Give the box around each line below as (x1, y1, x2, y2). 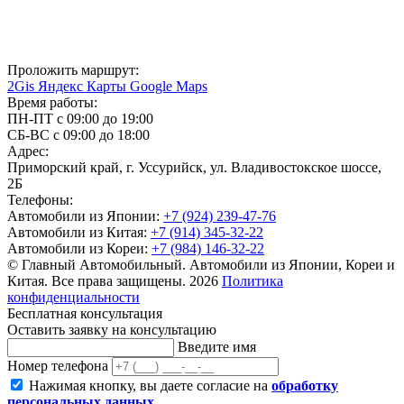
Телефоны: (7, 191, 73, 207)
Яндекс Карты (38, 78, 130, 94)
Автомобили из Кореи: (7, 240, 151, 256)
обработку (271, 377, 338, 393)
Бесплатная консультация (7, 305, 162, 321)
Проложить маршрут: (7, 61, 139, 78)
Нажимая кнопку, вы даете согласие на (29, 377, 271, 393)
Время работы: (7, 94, 97, 110)
